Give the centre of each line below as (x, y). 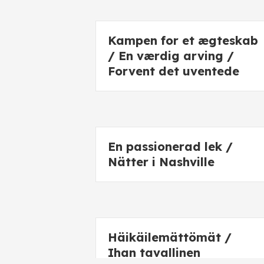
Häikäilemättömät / (170, 237)
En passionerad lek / (170, 146)
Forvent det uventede (174, 71)
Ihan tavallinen (154, 253)
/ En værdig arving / (171, 56)
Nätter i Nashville (161, 162)
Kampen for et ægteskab (183, 40)
